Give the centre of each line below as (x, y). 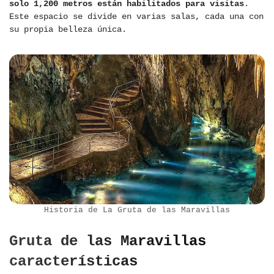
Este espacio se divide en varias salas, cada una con (136, 17)
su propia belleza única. (68, 30)
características (73, 262)
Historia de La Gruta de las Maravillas (137, 210)
